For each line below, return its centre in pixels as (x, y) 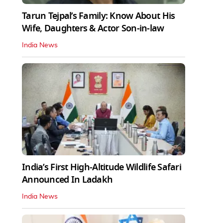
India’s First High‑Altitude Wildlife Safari (102, 167)
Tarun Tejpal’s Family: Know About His (99, 16)
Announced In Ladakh (67, 179)
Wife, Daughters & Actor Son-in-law (93, 28)
